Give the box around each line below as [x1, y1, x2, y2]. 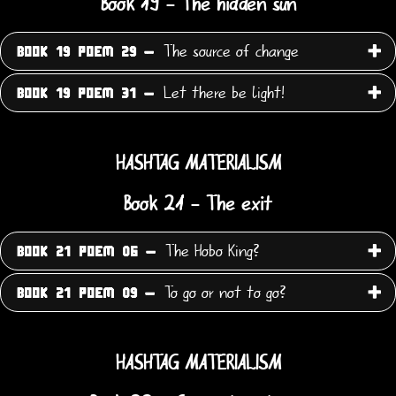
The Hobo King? [160, 241, 260, 260]
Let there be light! [158, 84, 285, 103]
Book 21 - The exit [124, 193, 272, 215]
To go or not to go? [159, 283, 286, 301]
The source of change [158, 42, 299, 61]
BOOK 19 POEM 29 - [17, 45, 154, 60]
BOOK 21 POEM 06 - [17, 244, 156, 259]
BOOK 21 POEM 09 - [17, 286, 155, 301]
